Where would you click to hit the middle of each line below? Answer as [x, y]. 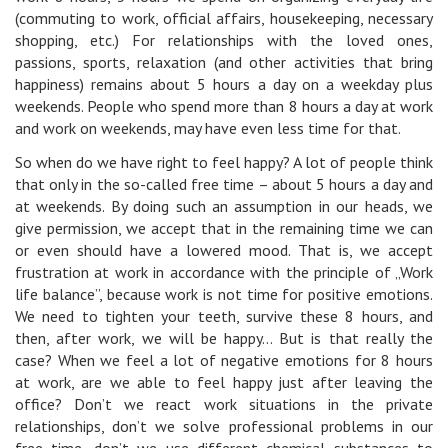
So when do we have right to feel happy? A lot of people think [224, 162]
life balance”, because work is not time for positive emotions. [224, 294]
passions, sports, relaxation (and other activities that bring [224, 62]
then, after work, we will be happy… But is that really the [224, 338]
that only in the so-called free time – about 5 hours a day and [224, 184]
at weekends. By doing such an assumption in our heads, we [224, 206]
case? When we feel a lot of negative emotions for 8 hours [224, 360]
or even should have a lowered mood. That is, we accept [224, 250]
